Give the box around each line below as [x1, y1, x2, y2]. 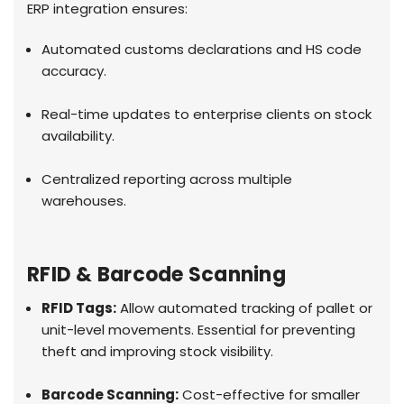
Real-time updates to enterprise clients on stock [41, 104, 372, 124]
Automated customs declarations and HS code [41, 39, 363, 59]
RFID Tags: [41, 298, 117, 317]
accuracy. [41, 60, 107, 80]
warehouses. [41, 190, 127, 210]
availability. [41, 125, 115, 145]
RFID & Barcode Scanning [27, 260, 286, 289]
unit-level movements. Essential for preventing [41, 319, 356, 339]
